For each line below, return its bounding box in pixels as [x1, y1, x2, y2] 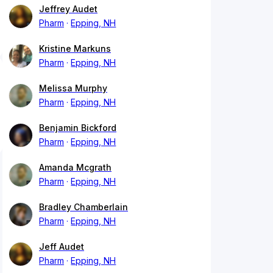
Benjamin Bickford [39, 122, 116, 133]
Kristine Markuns [39, 43, 111, 54]
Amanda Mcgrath [39, 162, 112, 173]
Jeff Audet [39, 241, 84, 252]
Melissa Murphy [39, 83, 107, 94]
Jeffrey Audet [39, 4, 97, 15]
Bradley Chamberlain [39, 202, 128, 213]
